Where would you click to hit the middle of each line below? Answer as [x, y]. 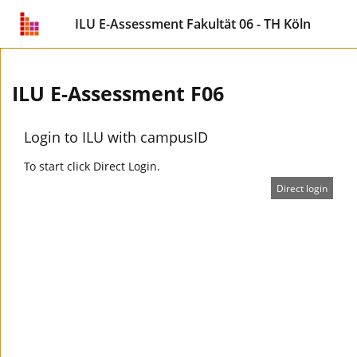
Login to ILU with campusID [116, 137]
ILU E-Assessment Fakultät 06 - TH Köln [193, 24]
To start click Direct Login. [92, 166]
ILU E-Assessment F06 [118, 94]
